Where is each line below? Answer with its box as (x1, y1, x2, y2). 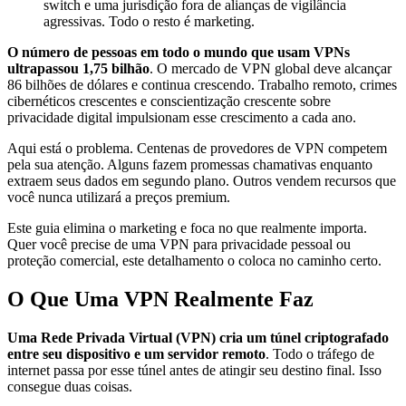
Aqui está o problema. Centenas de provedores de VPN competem (7, 140, 387, 157)
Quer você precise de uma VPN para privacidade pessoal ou (7, 237, 351, 253)
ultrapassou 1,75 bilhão (7, 61, 150, 77)
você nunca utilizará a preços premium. (7, 189, 230, 206)
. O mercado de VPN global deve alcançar (150, 61, 391, 77)
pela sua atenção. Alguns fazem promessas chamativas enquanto (7, 157, 372, 173)
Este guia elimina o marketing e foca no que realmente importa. (7, 220, 367, 237)
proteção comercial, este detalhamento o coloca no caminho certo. (7, 253, 382, 269)
